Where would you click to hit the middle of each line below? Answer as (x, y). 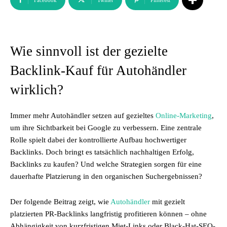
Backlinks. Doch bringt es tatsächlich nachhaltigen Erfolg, (102, 152)
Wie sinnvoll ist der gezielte (89, 51)
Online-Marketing (184, 116)
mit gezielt (167, 202)
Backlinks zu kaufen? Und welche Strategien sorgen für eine (106, 164)
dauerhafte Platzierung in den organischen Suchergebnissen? (106, 176)
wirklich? (37, 90)
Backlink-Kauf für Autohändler (98, 70)
